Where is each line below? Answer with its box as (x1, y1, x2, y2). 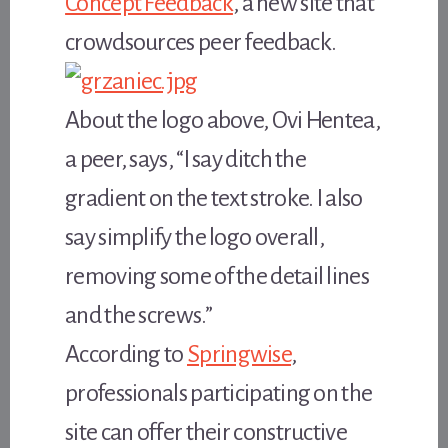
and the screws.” (65, 301, 212, 328)
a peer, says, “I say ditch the (65, 145, 307, 172)
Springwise (187, 340, 292, 367)
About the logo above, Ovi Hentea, (65, 106, 380, 133)
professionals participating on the (65, 379, 373, 406)
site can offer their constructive (65, 418, 347, 445)
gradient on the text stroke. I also (65, 184, 363, 211)
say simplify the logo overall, (65, 223, 325, 250)
